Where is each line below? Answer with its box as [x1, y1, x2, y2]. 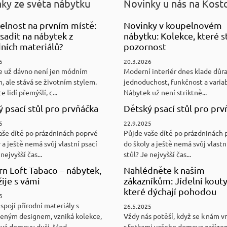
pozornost [124, 41, 166, 52]
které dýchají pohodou [124, 185, 216, 197]
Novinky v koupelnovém [124, 19, 222, 30]
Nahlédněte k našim [124, 164, 205, 175]
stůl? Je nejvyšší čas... [124, 149, 191, 159]
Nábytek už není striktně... [124, 87, 207, 97]
